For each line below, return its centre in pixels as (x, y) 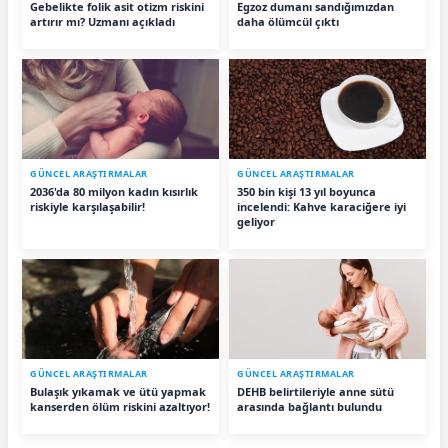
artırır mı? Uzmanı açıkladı (102, 22)
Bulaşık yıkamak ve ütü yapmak (118, 392)
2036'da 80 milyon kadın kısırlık (114, 192)
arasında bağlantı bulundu (309, 407)
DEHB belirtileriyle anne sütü (315, 392)
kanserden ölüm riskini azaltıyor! (120, 407)
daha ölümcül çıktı (288, 22)
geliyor (256, 222)
